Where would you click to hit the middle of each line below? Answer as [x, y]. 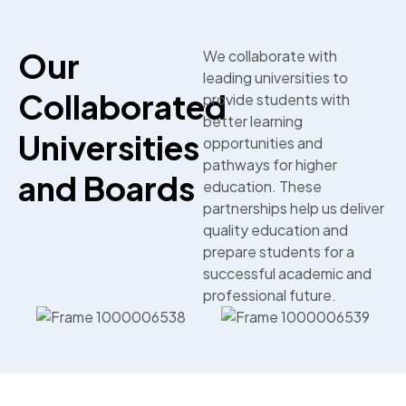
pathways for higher [270, 165]
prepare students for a [279, 252]
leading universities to [275, 78]
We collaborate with [270, 56]
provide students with [276, 100]
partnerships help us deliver [294, 208]
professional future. [270, 295]
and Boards [106, 188]
